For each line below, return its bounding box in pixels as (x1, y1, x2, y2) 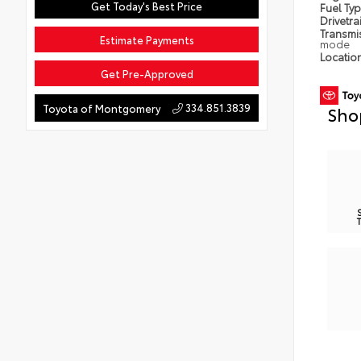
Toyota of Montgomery (43, 100, 160, 115)
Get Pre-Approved (100, 65, 193, 81)
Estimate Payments (99, 31, 194, 47)
